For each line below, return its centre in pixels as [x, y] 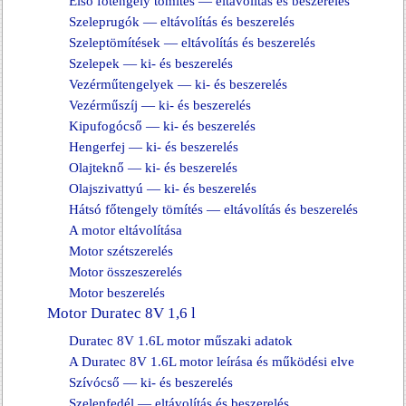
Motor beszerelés [117, 293]
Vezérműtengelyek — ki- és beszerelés [178, 84]
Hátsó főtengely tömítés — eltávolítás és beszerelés [213, 209]
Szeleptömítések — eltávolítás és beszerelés [192, 43]
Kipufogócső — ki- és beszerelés [162, 126]
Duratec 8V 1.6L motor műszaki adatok [181, 341]
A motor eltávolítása [126, 230]
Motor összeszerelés [126, 272]
